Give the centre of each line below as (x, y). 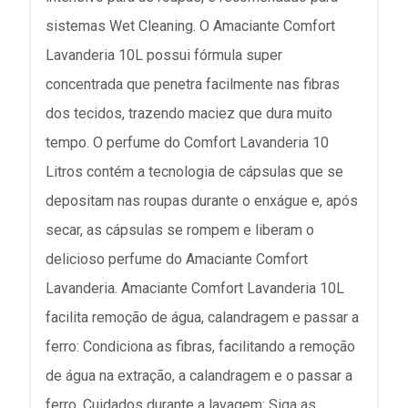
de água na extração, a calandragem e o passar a (199, 376)
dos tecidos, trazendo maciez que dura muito (189, 113)
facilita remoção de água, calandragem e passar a (202, 317)
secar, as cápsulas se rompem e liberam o (180, 230)
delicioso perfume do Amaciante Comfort (177, 259)
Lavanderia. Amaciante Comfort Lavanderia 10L (195, 288)
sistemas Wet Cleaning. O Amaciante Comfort (190, 26)
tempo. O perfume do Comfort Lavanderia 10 (187, 143)
